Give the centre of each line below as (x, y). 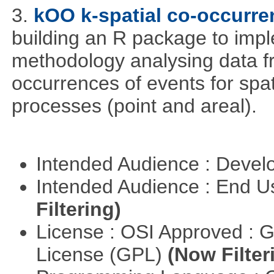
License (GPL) (102, 255)
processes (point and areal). (134, 106)
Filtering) (78, 209)
